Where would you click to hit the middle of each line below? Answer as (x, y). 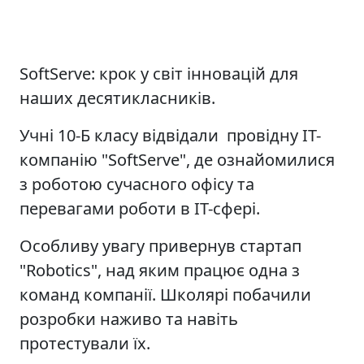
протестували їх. (85, 343)
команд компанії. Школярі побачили (165, 294)
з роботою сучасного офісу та (137, 184)
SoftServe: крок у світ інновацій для (159, 73)
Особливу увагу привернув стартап (160, 245)
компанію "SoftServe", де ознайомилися (177, 159)
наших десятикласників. (117, 97)
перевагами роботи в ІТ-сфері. (140, 208)
